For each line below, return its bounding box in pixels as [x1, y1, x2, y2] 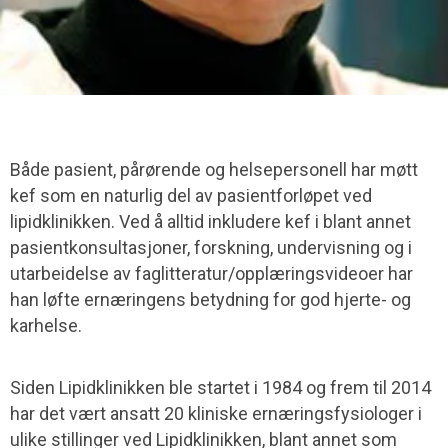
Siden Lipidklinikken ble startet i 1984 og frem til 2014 [10, 377, 431, 399]
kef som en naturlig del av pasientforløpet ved [10, 185, 372, 207]
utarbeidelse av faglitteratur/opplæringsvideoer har [10, 263, 413, 285]
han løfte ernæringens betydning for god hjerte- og [10, 289, 411, 311]
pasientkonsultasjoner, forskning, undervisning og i [10, 237, 412, 259]
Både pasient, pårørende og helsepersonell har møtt [10, 159, 418, 181]
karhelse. [10, 315, 82, 337]
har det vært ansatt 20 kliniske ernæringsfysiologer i [10, 403, 422, 425]
